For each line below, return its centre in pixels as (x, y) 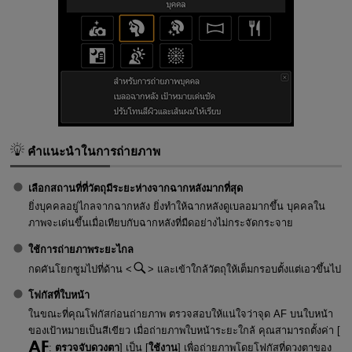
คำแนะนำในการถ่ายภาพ (92, 152)
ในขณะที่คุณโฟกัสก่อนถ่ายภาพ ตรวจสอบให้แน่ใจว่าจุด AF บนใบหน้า (180, 313)
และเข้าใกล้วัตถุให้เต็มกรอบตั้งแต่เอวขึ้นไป (247, 269)
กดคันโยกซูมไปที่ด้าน (77, 269)
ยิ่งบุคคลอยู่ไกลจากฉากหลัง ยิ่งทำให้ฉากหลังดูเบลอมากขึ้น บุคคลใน (176, 207)
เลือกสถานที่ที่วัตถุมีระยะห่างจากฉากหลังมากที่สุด (135, 188)
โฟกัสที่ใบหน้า (59, 295)
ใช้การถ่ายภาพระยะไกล (81, 249)
